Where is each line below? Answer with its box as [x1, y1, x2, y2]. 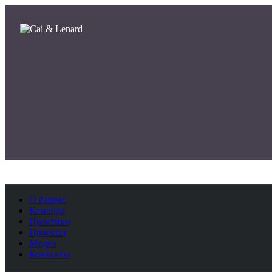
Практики [29, 216, 70, 226]
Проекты [29, 226, 66, 237]
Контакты [29, 248, 70, 259]
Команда [29, 205, 65, 216]
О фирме [29, 194, 66, 205]
